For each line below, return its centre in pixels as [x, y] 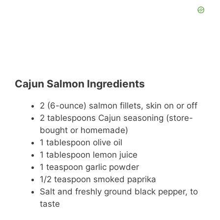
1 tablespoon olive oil [81, 142]
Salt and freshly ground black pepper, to [119, 191]
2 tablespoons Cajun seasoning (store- [116, 118]
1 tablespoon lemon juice [89, 154]
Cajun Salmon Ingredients [80, 83]
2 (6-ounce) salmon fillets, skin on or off [119, 105]
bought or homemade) [84, 130]
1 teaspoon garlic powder [89, 167]
